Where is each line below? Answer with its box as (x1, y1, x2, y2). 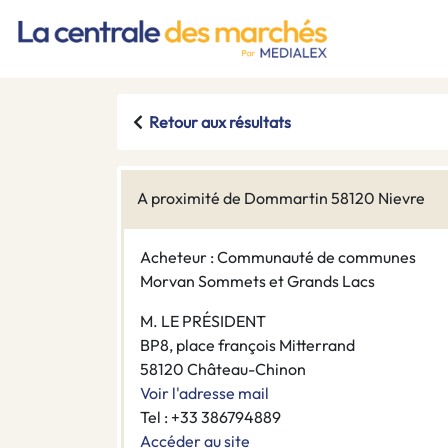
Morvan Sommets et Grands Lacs (140, 271, 375, 292)
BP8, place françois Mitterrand (140, 335, 355, 356)
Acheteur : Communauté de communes (140, 247, 416, 268)
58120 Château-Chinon (140, 359, 306, 380)
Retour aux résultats (149, 112, 291, 133)
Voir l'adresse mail (140, 383, 269, 404)
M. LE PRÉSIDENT (140, 311, 266, 332)
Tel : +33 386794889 (140, 407, 281, 428)
